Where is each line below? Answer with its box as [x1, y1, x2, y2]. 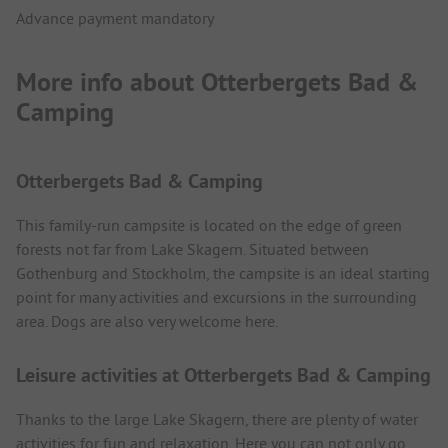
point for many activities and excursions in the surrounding [16, 286, 417, 307]
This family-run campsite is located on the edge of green [16, 214, 402, 235]
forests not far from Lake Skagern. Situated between [16, 238, 369, 259]
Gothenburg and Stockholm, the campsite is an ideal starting [16, 262, 430, 283]
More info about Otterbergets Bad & [16, 65, 418, 100]
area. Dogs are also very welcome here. [16, 310, 278, 331]
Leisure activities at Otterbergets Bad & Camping [16, 361, 431, 388]
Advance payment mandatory [16, 7, 214, 28]
